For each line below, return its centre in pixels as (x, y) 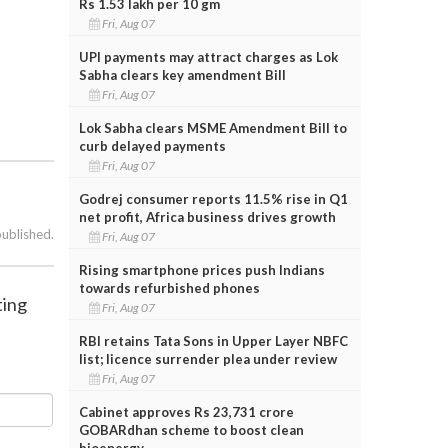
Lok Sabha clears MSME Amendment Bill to (212, 127)
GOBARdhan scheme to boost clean (191, 429)
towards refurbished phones (169, 287)
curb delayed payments (152, 145)
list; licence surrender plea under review (207, 358)
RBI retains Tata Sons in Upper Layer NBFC (213, 340)
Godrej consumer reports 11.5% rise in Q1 (213, 198)
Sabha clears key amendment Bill (182, 74)
